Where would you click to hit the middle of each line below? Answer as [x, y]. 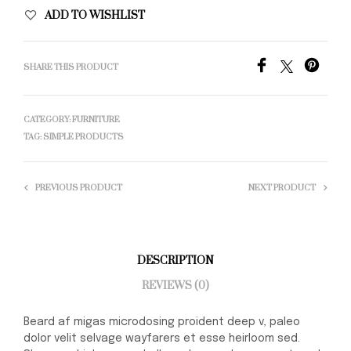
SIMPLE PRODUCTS [83, 138]
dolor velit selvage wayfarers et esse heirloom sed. [162, 339]
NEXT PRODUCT [282, 188]
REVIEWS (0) [175, 286]
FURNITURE [96, 120]
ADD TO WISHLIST [95, 16]
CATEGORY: [48, 120]
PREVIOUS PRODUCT [79, 188]
